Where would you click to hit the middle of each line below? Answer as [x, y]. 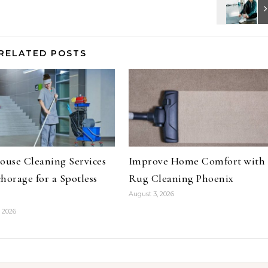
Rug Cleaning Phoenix [181, 178]
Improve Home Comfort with [197, 161]
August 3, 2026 [151, 194]
